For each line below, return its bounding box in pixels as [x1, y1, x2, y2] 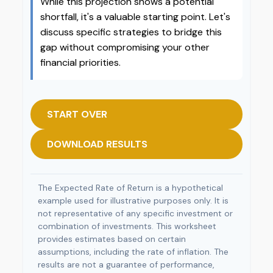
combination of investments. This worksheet [38, 221, 216, 232]
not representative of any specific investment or [38, 208, 233, 219]
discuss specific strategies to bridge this [40, 26, 222, 38]
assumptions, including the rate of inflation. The [38, 246, 229, 257]
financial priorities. [40, 56, 121, 69]
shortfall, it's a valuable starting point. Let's [40, 10, 230, 23]
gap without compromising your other [40, 41, 210, 54]
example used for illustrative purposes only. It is [38, 195, 229, 206]
